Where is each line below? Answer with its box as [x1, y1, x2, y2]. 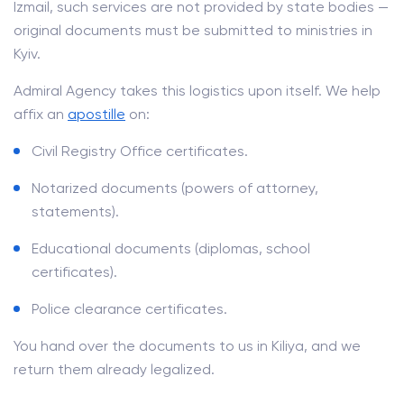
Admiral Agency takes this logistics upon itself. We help [14, 82, 381, 99]
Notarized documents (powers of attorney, [32, 179, 318, 197]
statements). [32, 203, 119, 220]
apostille [68, 106, 125, 123]
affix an [14, 106, 68, 123]
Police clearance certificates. [32, 300, 227, 317]
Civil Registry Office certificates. [32, 142, 248, 160]
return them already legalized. [14, 361, 215, 378]
